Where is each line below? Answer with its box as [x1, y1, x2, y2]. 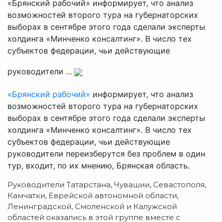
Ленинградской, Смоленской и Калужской [7, 201, 177, 211]
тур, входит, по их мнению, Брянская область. [7, 160, 190, 170]
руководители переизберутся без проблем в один [7, 148, 205, 159]
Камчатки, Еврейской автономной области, [7, 190, 178, 200]
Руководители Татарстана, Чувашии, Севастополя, [7, 179, 206, 189]
